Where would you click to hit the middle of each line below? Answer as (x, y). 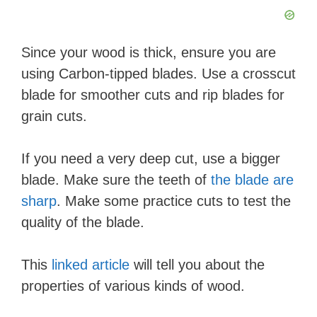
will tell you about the (197, 265)
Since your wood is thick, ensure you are (149, 53)
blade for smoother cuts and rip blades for (153, 95)
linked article (91, 265)
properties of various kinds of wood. (133, 286)
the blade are (252, 180)
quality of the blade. (83, 223)
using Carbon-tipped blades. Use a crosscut (158, 74)
